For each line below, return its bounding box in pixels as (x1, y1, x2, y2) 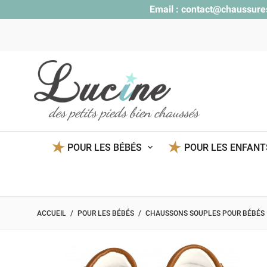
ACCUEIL (37, 209, 66, 218)
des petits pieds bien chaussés (49, 104, 198, 122)
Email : (150, 4, 181, 15)
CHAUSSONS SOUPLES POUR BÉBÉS (145, 209, 265, 218)
